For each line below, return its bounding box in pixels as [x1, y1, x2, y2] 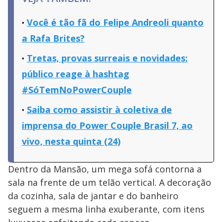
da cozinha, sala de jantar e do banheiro [8, 190, 178, 202]
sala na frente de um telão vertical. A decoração [8, 176, 211, 189]
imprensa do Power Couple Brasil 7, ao [22, 119, 193, 132]
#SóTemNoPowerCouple [22, 84, 132, 96]
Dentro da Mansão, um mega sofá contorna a [8, 163, 202, 175]
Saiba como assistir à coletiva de [27, 104, 172, 116]
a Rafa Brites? [22, 32, 85, 45]
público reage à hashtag [22, 68, 129, 80]
